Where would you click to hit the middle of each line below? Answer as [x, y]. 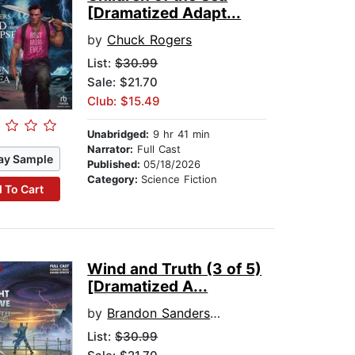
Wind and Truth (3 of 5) [175, 269]
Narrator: [111, 149]
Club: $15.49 [124, 101]
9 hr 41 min [180, 134]
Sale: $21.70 [123, 82]
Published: [116, 164]
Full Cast [157, 149]
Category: [115, 179]
